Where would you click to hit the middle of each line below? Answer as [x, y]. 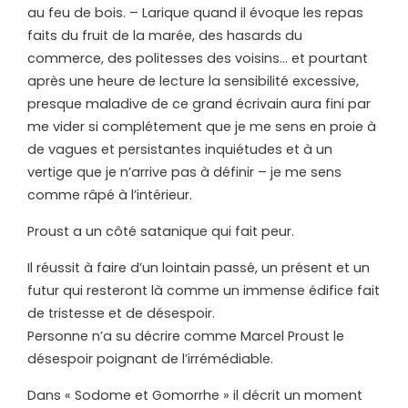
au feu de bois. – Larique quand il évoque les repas [195, 13]
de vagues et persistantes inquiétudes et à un [180, 150]
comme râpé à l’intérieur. [110, 195]
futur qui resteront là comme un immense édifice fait [204, 291]
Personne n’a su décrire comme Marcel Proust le [186, 337]
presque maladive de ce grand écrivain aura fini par [199, 104]
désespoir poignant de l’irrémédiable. [150, 359]
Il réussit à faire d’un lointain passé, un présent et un [199, 268]
